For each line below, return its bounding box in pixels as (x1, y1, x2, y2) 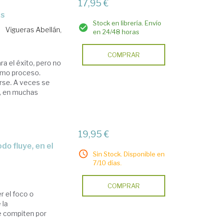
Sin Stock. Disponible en (93, 150, 165, 158)
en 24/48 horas (93, 28, 140, 36)
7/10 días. (93, 159, 122, 167)
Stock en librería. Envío (93, 19, 162, 27)
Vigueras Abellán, (5, 25, 62, 34)
